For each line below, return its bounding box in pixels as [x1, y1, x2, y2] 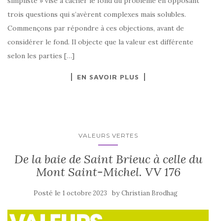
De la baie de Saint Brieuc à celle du [14, 151, 202, 167]
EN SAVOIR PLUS [77, 73, 139, 81]
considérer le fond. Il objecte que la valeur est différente [7, 37, 193, 47]
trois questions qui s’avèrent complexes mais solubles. [7, 10, 186, 19]
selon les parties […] [7, 51, 74, 61]
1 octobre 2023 [63, 189, 107, 198]
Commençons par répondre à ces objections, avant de [7, 24, 184, 33]
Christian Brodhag [121, 189, 178, 198]
